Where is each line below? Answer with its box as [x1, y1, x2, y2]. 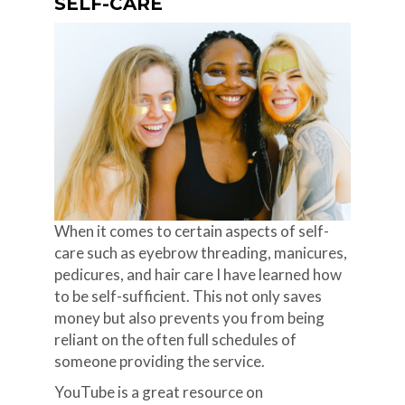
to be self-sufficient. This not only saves [53, 286, 322, 306]
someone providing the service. [53, 351, 265, 371]
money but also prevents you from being [53, 307, 325, 327]
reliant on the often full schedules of [53, 329, 297, 349]
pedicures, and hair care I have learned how [53, 264, 342, 284]
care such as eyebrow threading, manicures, [53, 242, 347, 262]
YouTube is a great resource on [53, 381, 263, 401]
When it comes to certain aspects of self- [53, 221, 329, 240]
